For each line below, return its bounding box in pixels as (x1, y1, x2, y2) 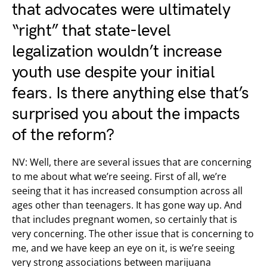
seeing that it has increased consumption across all (12, 184, 243, 197)
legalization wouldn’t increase (12, 42, 222, 61)
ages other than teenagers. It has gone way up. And (12, 198, 242, 212)
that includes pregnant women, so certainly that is (12, 213, 237, 226)
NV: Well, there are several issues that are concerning (12, 156, 252, 169)
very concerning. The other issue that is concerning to (12, 227, 254, 240)
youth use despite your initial (12, 63, 215, 82)
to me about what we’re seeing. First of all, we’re (12, 170, 226, 183)
